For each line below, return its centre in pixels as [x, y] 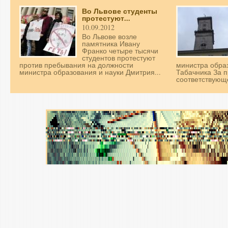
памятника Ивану [111, 44]
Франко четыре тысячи [120, 51]
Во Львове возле [109, 37]
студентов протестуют [119, 58]
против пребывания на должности [76, 65]
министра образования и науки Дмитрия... [90, 72]
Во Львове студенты [120, 11]
